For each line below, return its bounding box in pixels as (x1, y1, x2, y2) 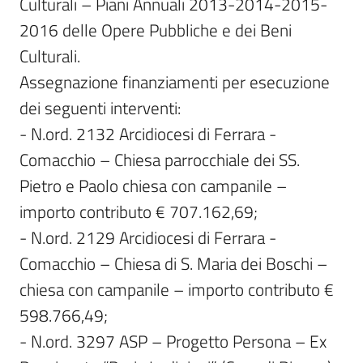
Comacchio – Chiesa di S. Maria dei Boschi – (19, 250, 327, 276)
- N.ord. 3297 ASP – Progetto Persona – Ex (19, 328, 327, 354)
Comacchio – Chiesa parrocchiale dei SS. (19, 147, 300, 173)
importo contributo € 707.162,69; (19, 199, 258, 224)
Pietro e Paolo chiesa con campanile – (19, 173, 287, 199)
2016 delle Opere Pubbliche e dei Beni (19, 17, 292, 43)
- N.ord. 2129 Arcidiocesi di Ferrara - (19, 224, 276, 250)
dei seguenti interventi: (19, 95, 181, 121)
